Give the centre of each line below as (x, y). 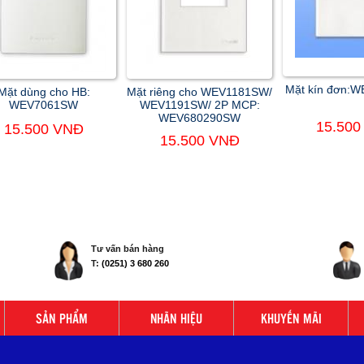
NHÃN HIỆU (176, 318)
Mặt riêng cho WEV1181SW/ (199, 92)
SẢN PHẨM (62, 318)
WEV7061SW (43, 105)
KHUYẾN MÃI (291, 318)
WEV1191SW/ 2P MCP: (199, 105)
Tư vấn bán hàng (128, 249)
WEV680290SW (199, 118)
